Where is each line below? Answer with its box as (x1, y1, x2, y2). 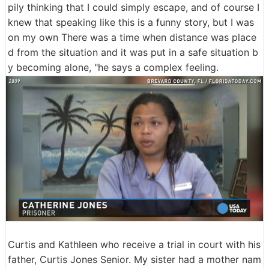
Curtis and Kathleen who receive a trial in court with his (8, 238, 261, 250)
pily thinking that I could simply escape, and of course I (8, 1, 259, 13)
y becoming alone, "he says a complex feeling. (8, 61, 219, 73)
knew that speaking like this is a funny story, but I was (8, 16, 254, 28)
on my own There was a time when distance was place (8, 31, 256, 43)
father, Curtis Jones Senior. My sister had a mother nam (8, 253, 261, 265)
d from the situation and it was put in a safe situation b (8, 46, 258, 58)
